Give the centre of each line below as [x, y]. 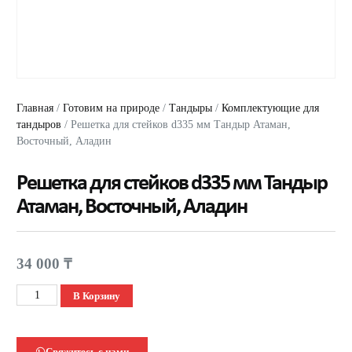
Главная [35, 108]
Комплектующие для [271, 108]
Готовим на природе [112, 108]
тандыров [39, 125]
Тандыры [191, 108]
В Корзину [96, 295]
